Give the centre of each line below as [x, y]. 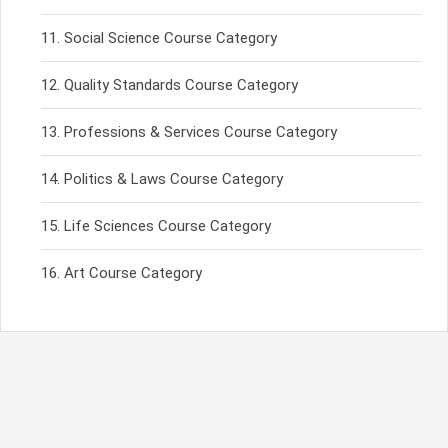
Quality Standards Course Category [181, 85]
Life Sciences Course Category [167, 226]
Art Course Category [133, 273]
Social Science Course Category [170, 38]
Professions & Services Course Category [200, 132]
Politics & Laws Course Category [173, 179]
